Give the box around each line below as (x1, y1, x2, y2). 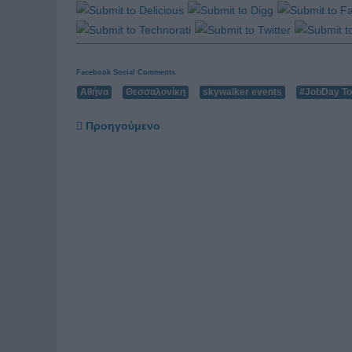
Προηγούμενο (86, 119, 160, 132)
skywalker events (203, 86, 282, 97)
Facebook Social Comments (76, 68, 175, 76)
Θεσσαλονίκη (126, 86, 185, 97)
